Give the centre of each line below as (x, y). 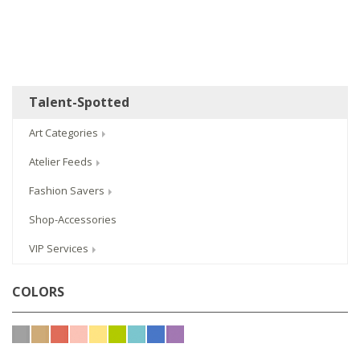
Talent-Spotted (79, 102)
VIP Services (60, 249)
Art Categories (65, 133)
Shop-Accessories (73, 220)
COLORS (38, 292)
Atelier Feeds (62, 162)
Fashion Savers (68, 191)
